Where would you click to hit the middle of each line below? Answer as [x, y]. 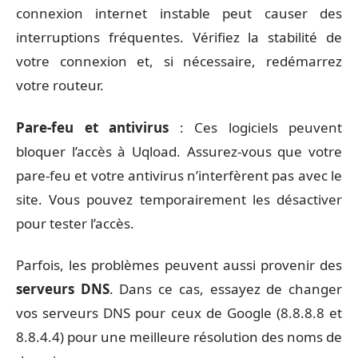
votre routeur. [60, 85]
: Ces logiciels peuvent [255, 127]
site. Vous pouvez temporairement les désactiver [179, 199]
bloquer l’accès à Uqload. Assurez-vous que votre [179, 151]
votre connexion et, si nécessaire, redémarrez [179, 61]
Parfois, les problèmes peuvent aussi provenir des [179, 265]
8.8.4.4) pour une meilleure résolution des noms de [179, 337]
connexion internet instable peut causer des [179, 13]
